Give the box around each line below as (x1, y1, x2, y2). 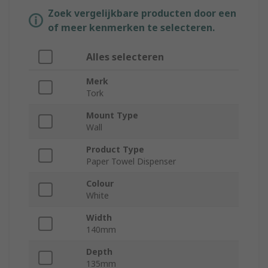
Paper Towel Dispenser (86, 156, 176, 167)
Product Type (86, 144, 144, 156)
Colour (86, 178, 114, 190)
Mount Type (86, 109, 138, 121)
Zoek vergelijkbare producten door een (48, 7, 236, 20)
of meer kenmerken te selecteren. (48, 21, 215, 35)
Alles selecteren (86, 50, 164, 64)
